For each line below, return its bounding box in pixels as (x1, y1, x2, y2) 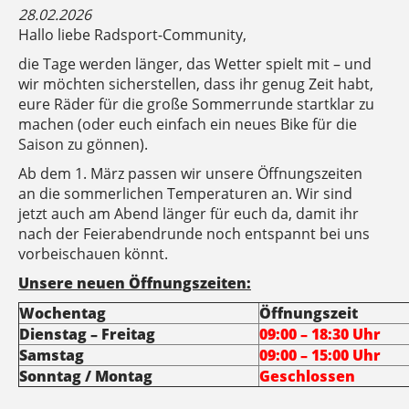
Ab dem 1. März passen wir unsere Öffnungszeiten (18, 163, 362, 184)
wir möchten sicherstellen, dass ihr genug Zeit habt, (18, 74, 373, 94)
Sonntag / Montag (19, 366, 152, 386)
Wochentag (19, 303, 106, 323)
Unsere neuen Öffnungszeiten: (18, 273, 251, 293)
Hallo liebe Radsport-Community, (18, 25, 246, 45)
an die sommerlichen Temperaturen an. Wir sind (18, 184, 352, 204)
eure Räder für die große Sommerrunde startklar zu (18, 94, 374, 114)
